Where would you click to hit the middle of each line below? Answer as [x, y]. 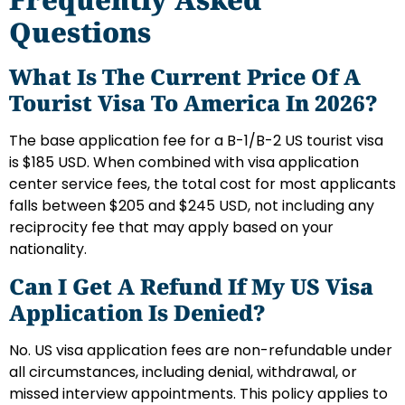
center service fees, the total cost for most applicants [202, 184]
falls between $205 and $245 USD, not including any [192, 205]
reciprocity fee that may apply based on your [171, 227]
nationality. [48, 249]
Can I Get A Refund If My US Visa [191, 287]
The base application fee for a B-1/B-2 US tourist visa [196, 140]
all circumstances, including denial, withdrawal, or [183, 372]
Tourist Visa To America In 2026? [193, 102]
